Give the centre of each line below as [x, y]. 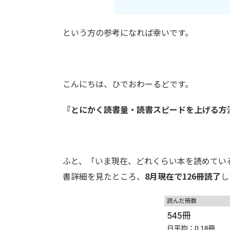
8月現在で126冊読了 [183, 176]
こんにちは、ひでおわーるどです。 [128, 84]
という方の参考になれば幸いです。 [128, 33]
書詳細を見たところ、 [104, 176]
